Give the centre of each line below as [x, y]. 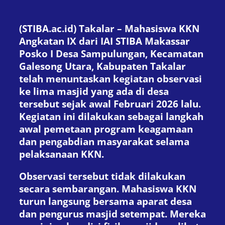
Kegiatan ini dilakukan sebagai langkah [111, 117]
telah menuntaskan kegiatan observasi [110, 79]
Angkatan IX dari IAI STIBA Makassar [104, 41]
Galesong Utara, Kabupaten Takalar [102, 66]
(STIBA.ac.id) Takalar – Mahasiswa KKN [109, 29]
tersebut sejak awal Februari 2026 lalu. [110, 104]
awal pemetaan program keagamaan [106, 129]
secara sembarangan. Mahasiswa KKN [108, 188]
